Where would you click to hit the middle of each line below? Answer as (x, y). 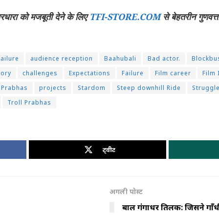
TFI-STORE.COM (125, 16)
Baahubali (120, 59)
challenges (40, 73)
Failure (133, 73)
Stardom (92, 88)
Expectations (90, 73)
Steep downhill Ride (149, 88)
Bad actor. (164, 59)
